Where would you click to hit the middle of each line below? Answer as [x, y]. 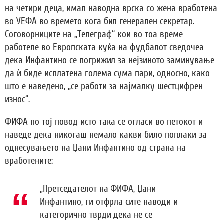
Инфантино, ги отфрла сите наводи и [109, 202]
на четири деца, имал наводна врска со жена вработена [111, 9]
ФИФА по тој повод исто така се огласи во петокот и [104, 122]
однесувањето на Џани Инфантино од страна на [95, 148]
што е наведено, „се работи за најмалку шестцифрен [104, 86]
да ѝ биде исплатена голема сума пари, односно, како [107, 73]
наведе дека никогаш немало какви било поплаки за [106, 135]
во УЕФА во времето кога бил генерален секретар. [100, 22]
